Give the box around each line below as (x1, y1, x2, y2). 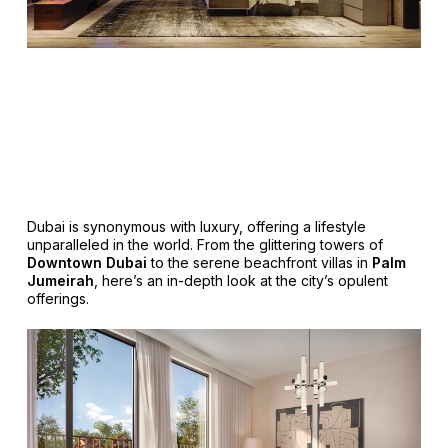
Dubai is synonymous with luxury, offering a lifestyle (26, 218, 366, 236)
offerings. (26, 290, 89, 308)
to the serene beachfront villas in (146, 254, 372, 272)
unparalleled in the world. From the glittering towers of (26, 236, 383, 254)
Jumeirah (26, 272, 94, 290)
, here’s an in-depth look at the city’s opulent (93, 272, 388, 290)
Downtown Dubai (26, 254, 147, 272)
